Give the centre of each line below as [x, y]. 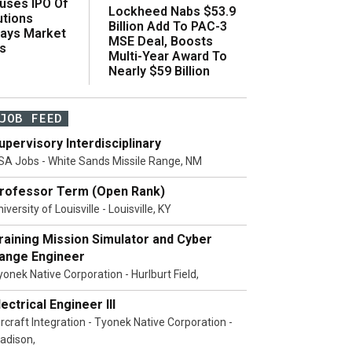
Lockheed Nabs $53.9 [172, 11]
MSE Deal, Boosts [161, 41]
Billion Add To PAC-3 [168, 26]
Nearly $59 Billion [159, 71]
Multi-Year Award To [168, 56]
